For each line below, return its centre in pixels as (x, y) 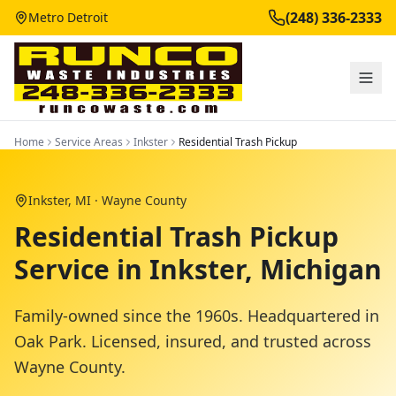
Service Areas (89, 142)
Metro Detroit (68, 17)
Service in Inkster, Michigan (198, 269)
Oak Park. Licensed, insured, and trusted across (193, 341)
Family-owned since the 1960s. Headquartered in (197, 316)
